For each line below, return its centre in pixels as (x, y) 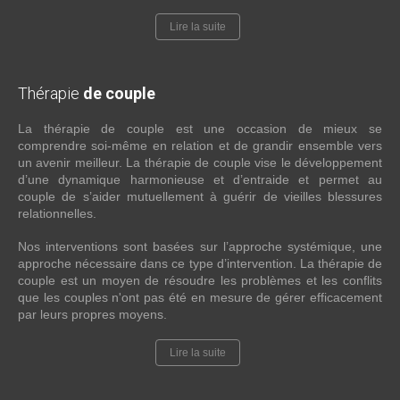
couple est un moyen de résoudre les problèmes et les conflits (200, 280)
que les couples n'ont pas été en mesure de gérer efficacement (200, 297)
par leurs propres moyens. (92, 314)
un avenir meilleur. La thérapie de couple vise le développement (200, 162)
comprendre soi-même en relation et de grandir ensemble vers (200, 146)
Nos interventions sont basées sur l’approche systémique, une (200, 246)
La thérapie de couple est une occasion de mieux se (200, 129)
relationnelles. (59, 213)
